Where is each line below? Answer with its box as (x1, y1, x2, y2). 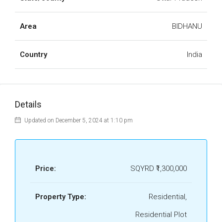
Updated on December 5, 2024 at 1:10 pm (23, 117, 133, 124)
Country (20, 50, 47, 59)
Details (15, 99, 42, 110)
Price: (35, 164, 56, 173)
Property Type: (35, 192, 86, 201)
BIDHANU (172, 22, 202, 31)
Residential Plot (135, 210, 187, 219)
